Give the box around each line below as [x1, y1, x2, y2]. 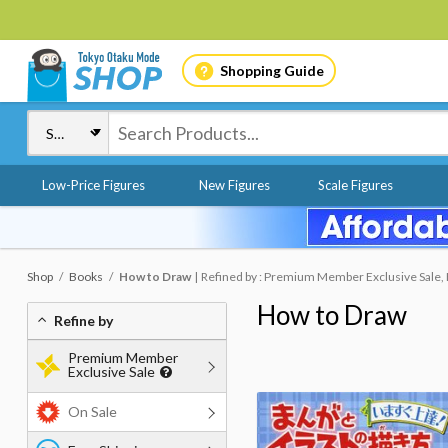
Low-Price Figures [42, 177, 145, 193]
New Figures [198, 177, 270, 193]
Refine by [54, 312, 113, 329]
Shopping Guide [219, 61, 324, 79]
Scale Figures [317, 177, 393, 193]
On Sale [68, 403, 117, 420]
